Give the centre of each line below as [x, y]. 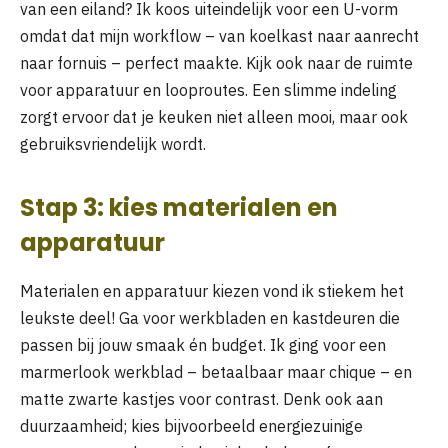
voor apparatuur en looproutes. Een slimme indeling [208, 89]
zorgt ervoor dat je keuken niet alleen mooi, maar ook [214, 116]
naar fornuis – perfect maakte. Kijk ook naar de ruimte [216, 62]
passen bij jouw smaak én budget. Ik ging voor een [203, 344]
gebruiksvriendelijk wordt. [113, 143]
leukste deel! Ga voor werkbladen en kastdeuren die [210, 317]
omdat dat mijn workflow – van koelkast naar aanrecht [219, 35]
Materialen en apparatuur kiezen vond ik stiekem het [212, 290]
